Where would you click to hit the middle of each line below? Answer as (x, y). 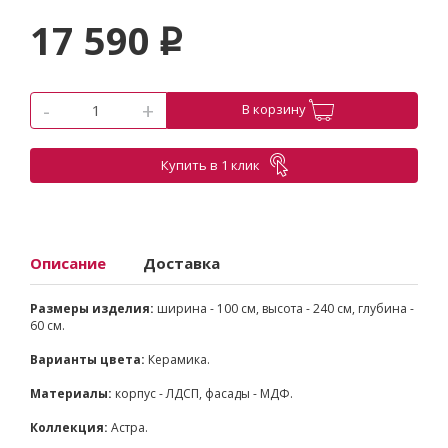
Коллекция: (69, 427)
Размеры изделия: (92, 308)
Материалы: (71, 393)
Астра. (128, 427)
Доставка (181, 262)
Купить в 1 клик (210, 165)
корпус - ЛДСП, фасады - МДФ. (202, 393)
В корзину (275, 108)
